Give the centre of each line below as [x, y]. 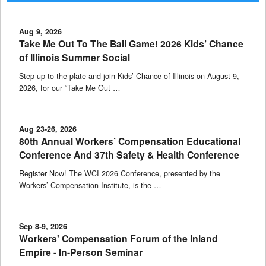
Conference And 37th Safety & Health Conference [129, 154]
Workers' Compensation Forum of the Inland [118, 238]
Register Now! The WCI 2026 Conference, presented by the [120, 173]
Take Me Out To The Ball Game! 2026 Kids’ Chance [131, 43]
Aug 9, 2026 [40, 31]
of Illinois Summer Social [75, 57]
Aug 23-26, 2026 [48, 129]
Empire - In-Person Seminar [81, 252]
